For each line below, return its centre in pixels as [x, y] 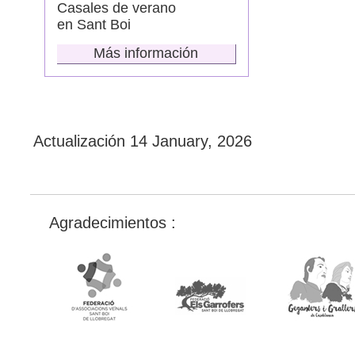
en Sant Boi [94, 25]
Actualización [82, 141]
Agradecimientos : [113, 223]
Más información [146, 53]
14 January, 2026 [191, 141]
